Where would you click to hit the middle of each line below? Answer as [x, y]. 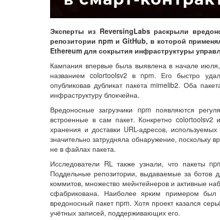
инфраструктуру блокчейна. [95, 95]
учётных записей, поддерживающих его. [115, 212]
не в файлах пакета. [83, 149]
